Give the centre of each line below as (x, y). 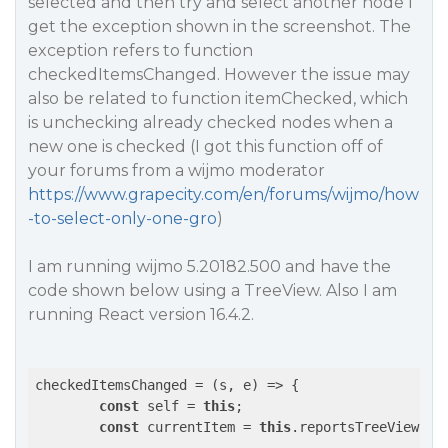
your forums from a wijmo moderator (176, 170)
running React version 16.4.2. (141, 314)
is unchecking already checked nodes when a (210, 122)
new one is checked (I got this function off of (205, 146)
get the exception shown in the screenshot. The (219, 26)
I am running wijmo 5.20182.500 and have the (209, 266)
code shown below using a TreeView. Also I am (212, 290)
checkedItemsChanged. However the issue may (219, 74)
